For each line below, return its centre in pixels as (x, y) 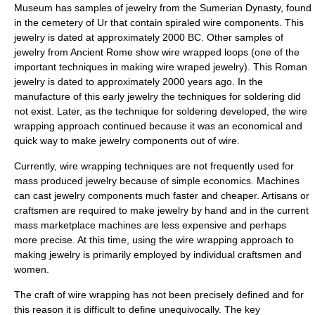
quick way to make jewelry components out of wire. (127, 141)
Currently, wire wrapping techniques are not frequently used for (154, 166)
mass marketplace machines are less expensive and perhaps (150, 225)
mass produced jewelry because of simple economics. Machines (157, 181)
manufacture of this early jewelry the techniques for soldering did (157, 96)
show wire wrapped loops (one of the (216, 52)
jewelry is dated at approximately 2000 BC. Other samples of (149, 37)
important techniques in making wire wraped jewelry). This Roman (161, 67)
